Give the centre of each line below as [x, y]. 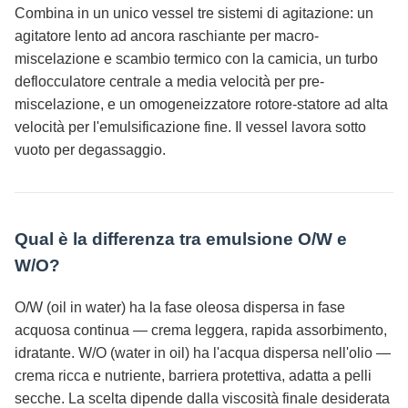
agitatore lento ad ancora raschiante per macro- [167, 36]
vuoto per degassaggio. [90, 149]
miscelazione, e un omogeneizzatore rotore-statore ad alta [201, 104]
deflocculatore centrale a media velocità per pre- [169, 81]
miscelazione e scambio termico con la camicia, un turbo [196, 58]
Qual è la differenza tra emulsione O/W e [181, 240]
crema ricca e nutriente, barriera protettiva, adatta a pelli [193, 376]
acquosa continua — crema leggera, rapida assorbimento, [201, 331]
